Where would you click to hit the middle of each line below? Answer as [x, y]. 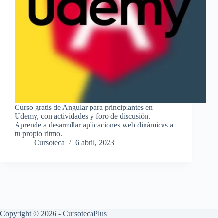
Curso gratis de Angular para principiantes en [84, 108]
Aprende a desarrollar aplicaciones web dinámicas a [94, 125]
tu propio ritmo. [38, 134]
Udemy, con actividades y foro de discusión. [82, 116]
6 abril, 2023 [95, 143]
